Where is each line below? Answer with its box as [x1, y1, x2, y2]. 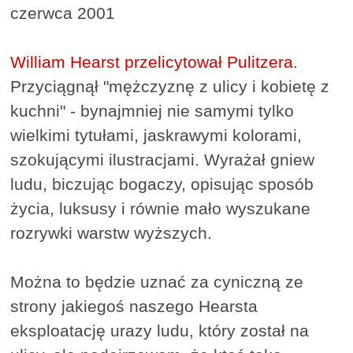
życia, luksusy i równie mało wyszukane [10, 199, 311, 218]
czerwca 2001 [10, 4, 116, 23]
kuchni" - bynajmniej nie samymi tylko [10, 102, 295, 121]
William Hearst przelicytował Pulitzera [10, 53, 294, 72]
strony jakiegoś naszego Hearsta [10, 297, 258, 316]
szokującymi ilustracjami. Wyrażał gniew [10, 150, 315, 169]
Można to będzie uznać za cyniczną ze [10, 273, 304, 292]
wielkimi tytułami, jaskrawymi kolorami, [10, 126, 303, 145]
